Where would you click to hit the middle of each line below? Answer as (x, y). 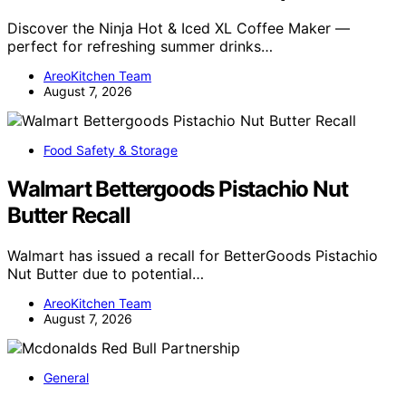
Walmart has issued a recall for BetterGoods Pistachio (193, 256)
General (66, 378)
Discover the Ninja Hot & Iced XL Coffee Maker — (179, 29)
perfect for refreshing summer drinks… (140, 47)
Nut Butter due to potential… (106, 274)
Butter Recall (69, 216)
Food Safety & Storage (111, 150)
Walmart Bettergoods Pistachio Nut (178, 189)
